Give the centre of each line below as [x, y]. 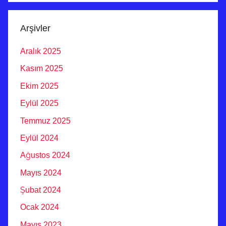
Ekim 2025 [39, 86]
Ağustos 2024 [45, 155]
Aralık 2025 [41, 51]
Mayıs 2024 [41, 173]
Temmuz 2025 [45, 121]
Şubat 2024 [41, 190]
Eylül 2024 [39, 138]
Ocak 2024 [40, 207]
